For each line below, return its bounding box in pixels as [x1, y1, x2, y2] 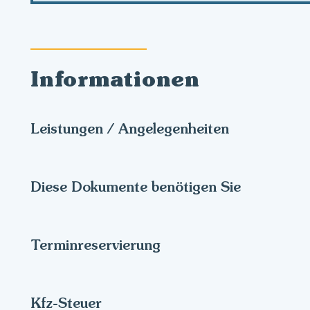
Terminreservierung [30, 237, 161, 253]
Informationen [30, 66, 200, 92]
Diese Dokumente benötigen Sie [30, 179, 241, 194]
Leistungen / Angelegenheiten [30, 120, 229, 136]
